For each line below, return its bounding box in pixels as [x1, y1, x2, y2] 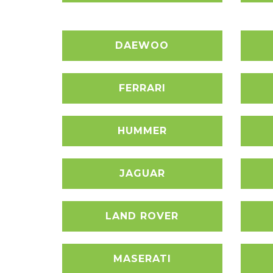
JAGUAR [119, 168, 165, 179]
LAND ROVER [105, 210, 179, 222]
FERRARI [118, 82, 166, 94]
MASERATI [113, 253, 171, 264]
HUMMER [117, 125, 167, 136]
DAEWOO [115, 40, 169, 51]
